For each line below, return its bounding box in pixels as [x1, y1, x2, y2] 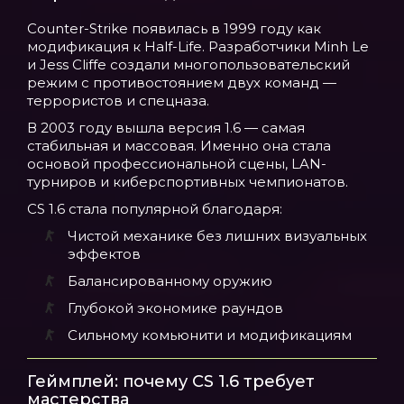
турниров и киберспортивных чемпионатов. [27, 173, 348, 190]
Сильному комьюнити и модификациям [68, 326, 352, 344]
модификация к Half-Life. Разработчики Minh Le [27, 38, 369, 55]
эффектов [68, 245, 141, 262]
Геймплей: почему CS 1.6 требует [27, 372, 315, 391]
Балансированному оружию [68, 272, 272, 289]
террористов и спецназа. [27, 92, 209, 109]
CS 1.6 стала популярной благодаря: [27, 200, 282, 217]
